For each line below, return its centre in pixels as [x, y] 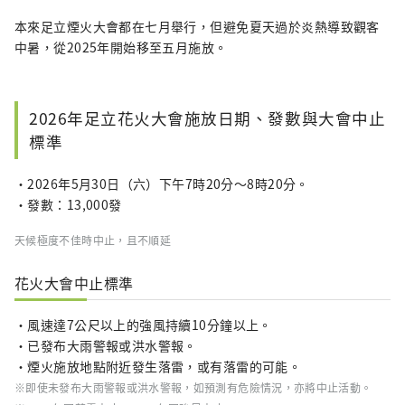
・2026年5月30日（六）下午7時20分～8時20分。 [162, 184]
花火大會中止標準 [74, 283]
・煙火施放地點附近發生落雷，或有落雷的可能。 [158, 367]
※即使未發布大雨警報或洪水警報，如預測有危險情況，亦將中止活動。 [193, 388]
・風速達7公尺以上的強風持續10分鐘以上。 [143, 325]
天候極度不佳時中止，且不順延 [93, 240]
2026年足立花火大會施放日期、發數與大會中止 [207, 118]
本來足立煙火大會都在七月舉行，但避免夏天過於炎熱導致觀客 [197, 27]
